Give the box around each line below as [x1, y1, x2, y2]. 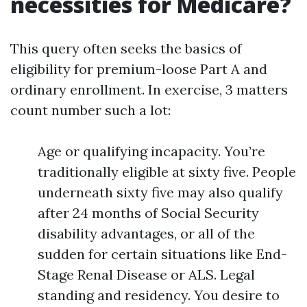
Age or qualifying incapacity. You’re [38, 143, 265, 160]
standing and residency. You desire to [38, 286, 280, 304]
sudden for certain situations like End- [38, 245, 287, 262]
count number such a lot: [10, 101, 171, 119]
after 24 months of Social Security [38, 204, 259, 221]
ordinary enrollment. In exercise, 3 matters [10, 81, 288, 98]
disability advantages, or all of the [38, 225, 255, 242]
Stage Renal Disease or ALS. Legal [38, 266, 255, 283]
